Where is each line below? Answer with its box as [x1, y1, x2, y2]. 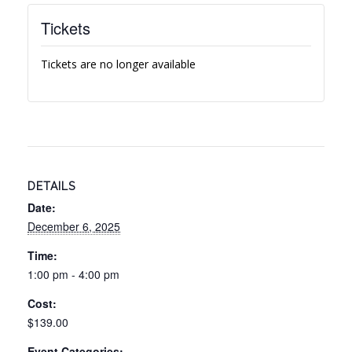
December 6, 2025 [27, 218, 120, 235]
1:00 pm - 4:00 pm [27, 266, 119, 283]
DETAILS [27, 180, 75, 193]
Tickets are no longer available [41, 57, 196, 72]
